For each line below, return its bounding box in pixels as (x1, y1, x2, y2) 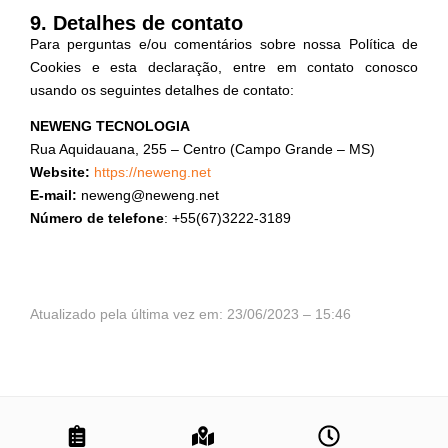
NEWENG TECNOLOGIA (30, 118, 190, 135)
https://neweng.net (94, 164, 211, 181)
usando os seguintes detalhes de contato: (30, 82, 294, 99)
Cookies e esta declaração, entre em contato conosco (30, 59, 418, 76)
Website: (30, 164, 90, 181)
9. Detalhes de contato (30, 12, 243, 35)
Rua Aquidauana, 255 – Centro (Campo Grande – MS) (30, 141, 375, 158)
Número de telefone (30, 210, 164, 227)
